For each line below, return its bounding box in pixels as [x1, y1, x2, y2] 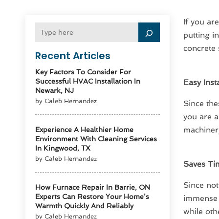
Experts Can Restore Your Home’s [35, 193, 150, 201]
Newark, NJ [35, 87, 74, 95]
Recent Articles [35, 49, 111, 63]
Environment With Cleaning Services [35, 135, 157, 143]
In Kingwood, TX [35, 144, 91, 153]
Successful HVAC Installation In [35, 77, 141, 86]
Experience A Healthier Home [35, 126, 134, 134]
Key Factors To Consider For [35, 68, 131, 76]
